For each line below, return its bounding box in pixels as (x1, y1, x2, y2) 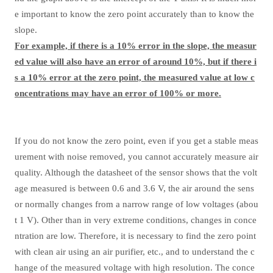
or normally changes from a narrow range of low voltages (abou (15, 199, 258, 209)
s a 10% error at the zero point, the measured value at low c (15, 73, 255, 82)
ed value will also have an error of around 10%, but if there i (15, 57, 257, 66)
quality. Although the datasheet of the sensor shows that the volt (15, 168, 257, 177)
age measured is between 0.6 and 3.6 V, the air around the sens (15, 183, 254, 193)
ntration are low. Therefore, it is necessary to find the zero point (15, 231, 256, 241)
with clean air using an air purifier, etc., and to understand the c (15, 247, 255, 257)
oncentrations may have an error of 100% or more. (15, 88, 221, 98)
